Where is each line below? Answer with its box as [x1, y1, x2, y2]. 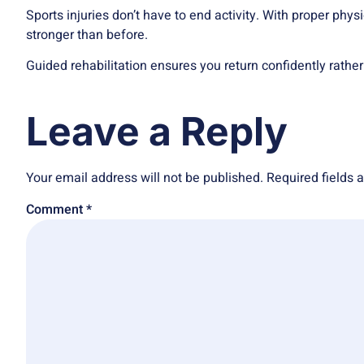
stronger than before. [26, 25, 148, 45]
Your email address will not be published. [26, 167, 263, 188]
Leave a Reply [26, 106, 288, 155]
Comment [26, 199, 86, 219]
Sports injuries [26, 6, 109, 26]
